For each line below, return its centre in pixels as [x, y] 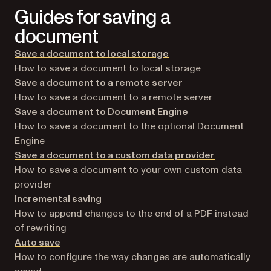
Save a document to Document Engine [101, 112]
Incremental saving [58, 199]
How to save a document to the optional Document [129, 126]
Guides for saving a [92, 17]
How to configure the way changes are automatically [132, 257]
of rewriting [41, 228]
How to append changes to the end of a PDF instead [132, 213]
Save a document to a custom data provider [115, 155]
